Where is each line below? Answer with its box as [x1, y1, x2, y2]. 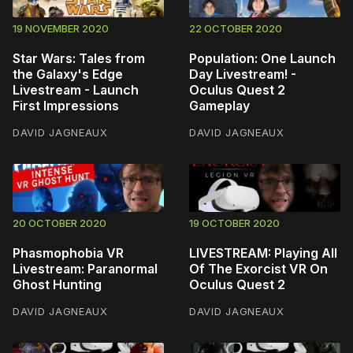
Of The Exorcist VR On [189, 260, 328, 277]
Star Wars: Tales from [13, 50, 145, 66]
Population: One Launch [189, 50, 336, 66]
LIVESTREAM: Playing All [189, 244, 337, 261]
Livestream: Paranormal [13, 260, 158, 277]
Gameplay [189, 98, 250, 113]
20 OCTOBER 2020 [13, 216, 106, 229]
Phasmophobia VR [13, 244, 124, 261]
